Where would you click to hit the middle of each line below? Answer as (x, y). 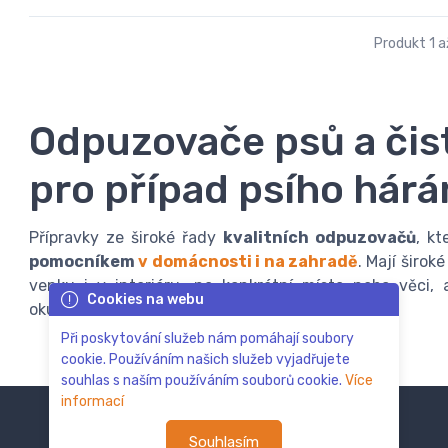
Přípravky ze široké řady (126, 238)
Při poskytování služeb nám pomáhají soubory (207, 338)
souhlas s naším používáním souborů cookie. (203, 380)
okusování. (69, 310)
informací (92, 401)
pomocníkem (84, 262)
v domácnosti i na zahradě (248, 262)
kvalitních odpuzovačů (320, 238)
